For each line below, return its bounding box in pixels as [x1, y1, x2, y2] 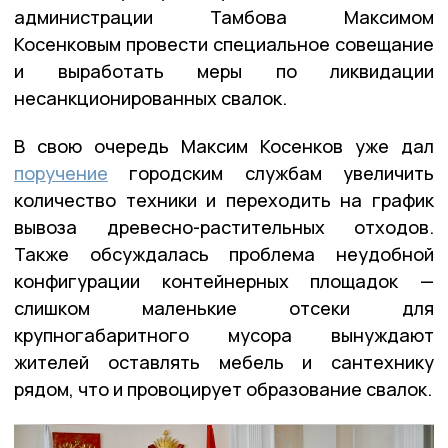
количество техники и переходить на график [14, 188, 434, 213]
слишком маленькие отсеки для [14, 296, 434, 321]
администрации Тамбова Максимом [14, 5, 434, 30]
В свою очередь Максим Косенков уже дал [14, 134, 434, 159]
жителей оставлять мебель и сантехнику [14, 350, 434, 375]
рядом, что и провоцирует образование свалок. [14, 377, 432, 402]
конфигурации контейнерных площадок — [14, 269, 434, 294]
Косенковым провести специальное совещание [14, 32, 434, 57]
